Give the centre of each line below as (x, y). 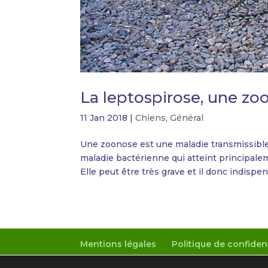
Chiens (151, 118)
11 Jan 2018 (104, 118)
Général (187, 118)
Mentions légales (118, 244)
